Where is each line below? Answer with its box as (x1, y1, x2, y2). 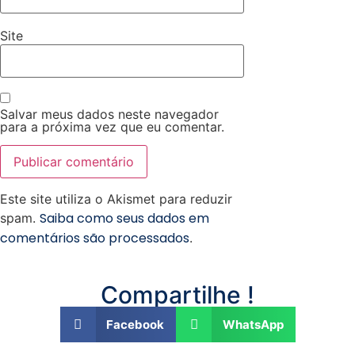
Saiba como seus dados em (40, 208, 209, 227)
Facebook (106, 316, 164, 332)
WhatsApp (222, 316, 284, 332)
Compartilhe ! (101, 281, 254, 310)
